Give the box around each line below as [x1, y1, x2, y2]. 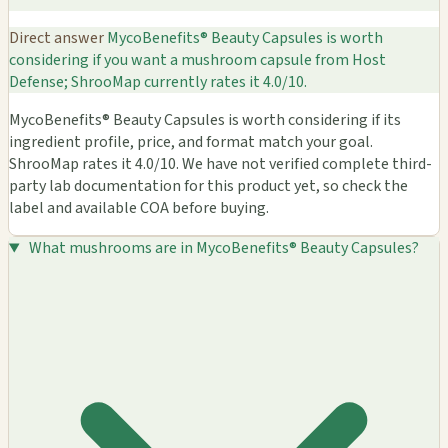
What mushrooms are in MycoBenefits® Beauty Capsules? [28, 237, 419, 260]
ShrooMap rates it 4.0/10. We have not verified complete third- [9, 153, 432, 176]
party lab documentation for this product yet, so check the [9, 175, 408, 198]
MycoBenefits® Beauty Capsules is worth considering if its [9, 109, 401, 132]
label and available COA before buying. [9, 197, 269, 220]
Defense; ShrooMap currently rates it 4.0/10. [9, 71, 307, 94]
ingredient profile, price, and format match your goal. [9, 131, 373, 154]
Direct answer [9, 27, 104, 50]
